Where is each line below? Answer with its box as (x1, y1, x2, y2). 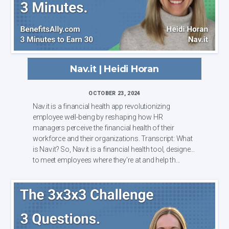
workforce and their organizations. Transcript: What (32, 134, 142, 143)
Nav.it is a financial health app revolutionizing (32, 102, 170, 110)
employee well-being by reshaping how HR (32, 112, 163, 121)
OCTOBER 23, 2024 (88, 89, 141, 97)
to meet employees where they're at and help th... (32, 155, 180, 164)
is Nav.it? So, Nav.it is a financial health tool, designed (32, 145, 61, 153)
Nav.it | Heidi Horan (70, 63, 159, 74)
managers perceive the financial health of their (32, 123, 174, 132)
